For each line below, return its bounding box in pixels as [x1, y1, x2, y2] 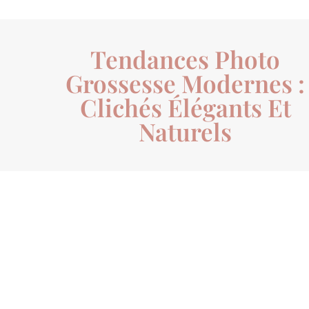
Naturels [139, 115, 232, 148]
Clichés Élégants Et [79, 91, 291, 124]
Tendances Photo [90, 43, 281, 76]
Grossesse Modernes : [66, 67, 306, 100]
